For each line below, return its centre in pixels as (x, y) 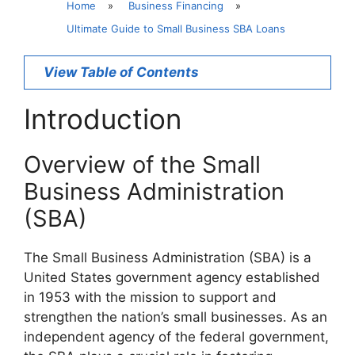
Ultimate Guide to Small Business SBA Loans (176, 28)
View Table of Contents (121, 73)
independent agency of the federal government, (176, 337)
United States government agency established (172, 278)
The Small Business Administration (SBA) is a (168, 258)
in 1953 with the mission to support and (150, 298)
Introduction (103, 119)
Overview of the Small (142, 165)
